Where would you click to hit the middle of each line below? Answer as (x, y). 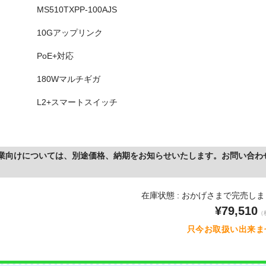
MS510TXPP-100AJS (77, 9)
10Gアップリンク (69, 32)
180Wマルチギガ (68, 79)
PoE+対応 (55, 56)
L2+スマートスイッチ (77, 102)
